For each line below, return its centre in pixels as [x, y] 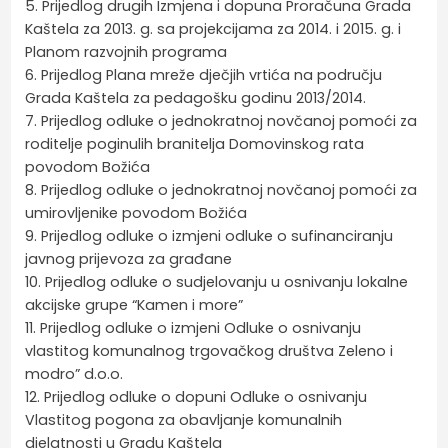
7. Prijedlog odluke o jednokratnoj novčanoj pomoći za [221, 120]
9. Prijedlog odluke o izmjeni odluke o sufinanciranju [209, 235]
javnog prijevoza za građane [129, 258]
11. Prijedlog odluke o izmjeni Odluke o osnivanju [193, 327]
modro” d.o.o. [74, 373]
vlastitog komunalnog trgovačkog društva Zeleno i [209, 350]
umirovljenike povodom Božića [136, 212]
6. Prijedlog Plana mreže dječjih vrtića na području [204, 74]
